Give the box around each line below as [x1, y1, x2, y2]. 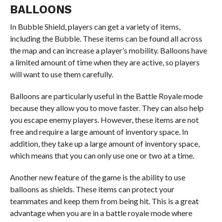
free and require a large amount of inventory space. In [9, 127, 188, 136]
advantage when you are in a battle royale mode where [9, 208, 192, 218]
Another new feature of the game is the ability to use [9, 172, 185, 182]
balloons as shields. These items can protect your [9, 184, 174, 194]
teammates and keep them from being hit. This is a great [9, 196, 199, 206]
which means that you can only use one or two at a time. [9, 151, 194, 160]
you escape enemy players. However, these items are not [9, 115, 199, 124]
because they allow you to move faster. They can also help [9, 103, 204, 112]
